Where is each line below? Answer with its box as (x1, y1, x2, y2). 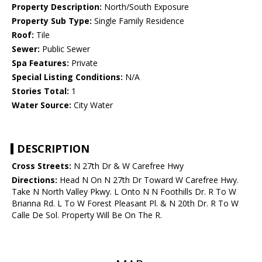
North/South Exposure (102, 1, 189, 13)
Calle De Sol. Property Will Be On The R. (12, 209, 162, 221)
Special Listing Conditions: (12, 71, 123, 83)
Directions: (12, 174, 57, 186)
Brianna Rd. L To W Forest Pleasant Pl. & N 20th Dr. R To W (12, 198, 239, 209)
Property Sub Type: (12, 15, 92, 27)
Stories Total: (12, 85, 69, 97)
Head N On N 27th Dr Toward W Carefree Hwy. (57, 174, 239, 186)
